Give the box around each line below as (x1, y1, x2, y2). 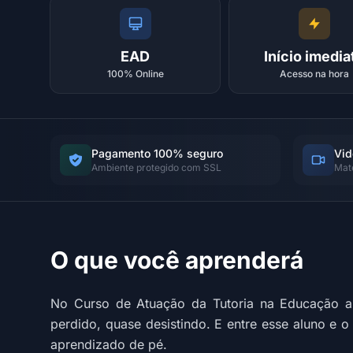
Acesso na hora (279, 68, 349, 80)
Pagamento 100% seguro (91, 147, 223, 160)
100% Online (106, 68, 164, 80)
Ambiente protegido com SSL (91, 162, 221, 173)
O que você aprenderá (50, 246, 303, 274)
